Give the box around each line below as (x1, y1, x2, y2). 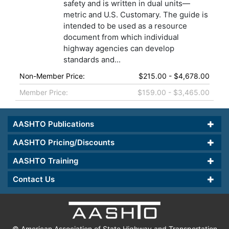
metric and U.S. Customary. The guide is (63, 10, 208, 20)
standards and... (63, 55, 121, 65)
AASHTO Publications (13, 119, 94, 129)
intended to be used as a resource (63, 21, 187, 31)
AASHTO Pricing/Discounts (13, 138, 114, 148)
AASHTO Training (13, 156, 78, 166)
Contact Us (13, 174, 55, 185)
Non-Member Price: (19, 72, 85, 81)
